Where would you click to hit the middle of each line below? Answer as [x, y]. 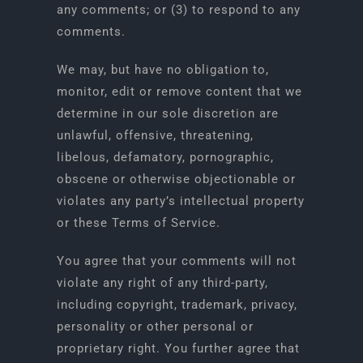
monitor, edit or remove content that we [179, 92]
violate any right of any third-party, [162, 283]
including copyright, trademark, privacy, [177, 305]
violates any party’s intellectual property [180, 201]
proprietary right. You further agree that [178, 348]
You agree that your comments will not [176, 261]
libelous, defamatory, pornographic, [165, 157]
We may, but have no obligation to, [162, 70]
